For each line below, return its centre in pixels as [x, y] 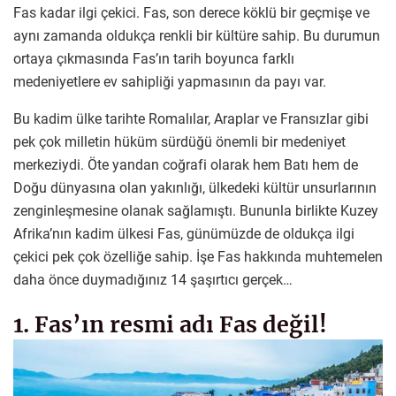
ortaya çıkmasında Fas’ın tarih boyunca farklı [154, 58]
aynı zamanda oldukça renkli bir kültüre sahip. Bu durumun [197, 35]
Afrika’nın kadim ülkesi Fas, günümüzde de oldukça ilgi [184, 233]
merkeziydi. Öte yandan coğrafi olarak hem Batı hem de [186, 164]
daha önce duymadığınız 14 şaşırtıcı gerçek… [153, 279]
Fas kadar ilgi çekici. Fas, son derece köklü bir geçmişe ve [191, 12]
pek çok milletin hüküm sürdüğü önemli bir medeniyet [179, 141]
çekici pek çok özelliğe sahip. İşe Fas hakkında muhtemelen [198, 256]
